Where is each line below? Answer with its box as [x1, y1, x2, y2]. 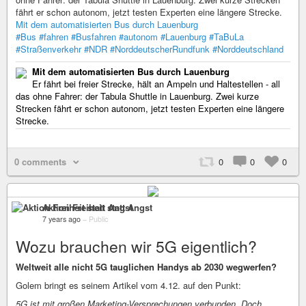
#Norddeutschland [212, 42, 283, 56]
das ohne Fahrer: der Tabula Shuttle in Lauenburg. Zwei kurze [16, 89, 259, 103]
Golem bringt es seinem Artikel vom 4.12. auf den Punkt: [16, 278, 241, 292]
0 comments [14, 155, 66, 169]
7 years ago [42, 213, 81, 224]
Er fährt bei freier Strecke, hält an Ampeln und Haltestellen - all [32, 77, 280, 91]
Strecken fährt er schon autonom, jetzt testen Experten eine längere [16, 102, 284, 115]
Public [89, 213, 108, 224]
